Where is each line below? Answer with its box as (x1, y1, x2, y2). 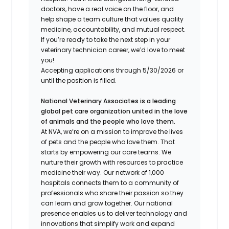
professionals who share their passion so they (41, 188, 184, 197)
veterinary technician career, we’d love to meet (41, 45, 186, 54)
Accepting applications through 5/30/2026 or (41, 65, 184, 75)
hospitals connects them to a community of (41, 178, 179, 187)
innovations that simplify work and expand (41, 219, 175, 228)
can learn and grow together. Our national (41, 198, 173, 208)
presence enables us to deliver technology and (41, 209, 188, 218)
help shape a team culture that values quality (41, 14, 184, 24)
